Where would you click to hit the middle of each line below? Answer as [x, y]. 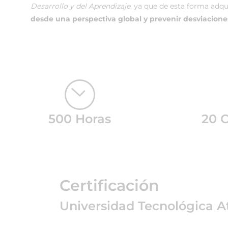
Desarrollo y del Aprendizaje [80, 6]
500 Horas [80, 119]
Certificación [109, 186]
